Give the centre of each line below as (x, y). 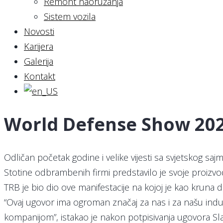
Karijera (39, 46)
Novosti (39, 31)
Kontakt (40, 76)
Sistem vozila (70, 16)
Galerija (39, 61)
